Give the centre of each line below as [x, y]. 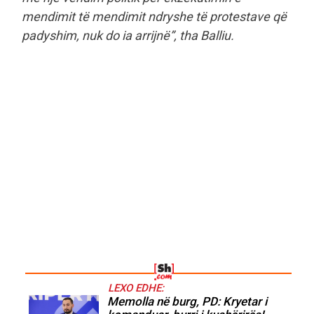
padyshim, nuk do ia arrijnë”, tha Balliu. [128, 35]
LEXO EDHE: [136, 288]
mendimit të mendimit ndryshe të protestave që [154, 16]
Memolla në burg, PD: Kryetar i [187, 301]
